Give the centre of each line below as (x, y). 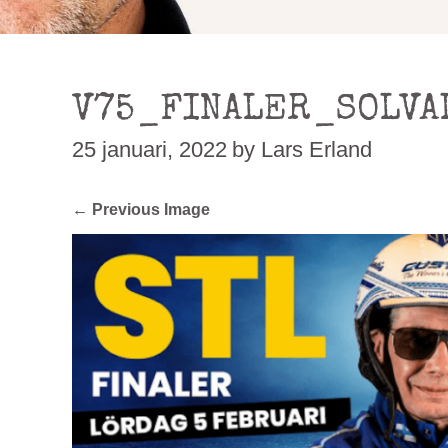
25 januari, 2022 (149, 149)
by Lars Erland (302, 149)
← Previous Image (141, 209)
